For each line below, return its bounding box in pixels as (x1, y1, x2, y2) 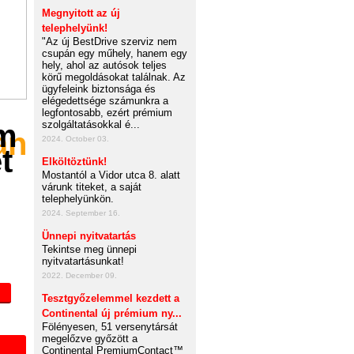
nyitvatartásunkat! (42, 255, 124, 267)
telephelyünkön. (42, 193, 114, 205)
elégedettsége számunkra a (42, 95, 168, 107)
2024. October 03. (42, 134, 109, 143)
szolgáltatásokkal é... (42, 119, 140, 130)
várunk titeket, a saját (42, 181, 141, 193)
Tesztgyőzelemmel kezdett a (42, 292, 179, 304)
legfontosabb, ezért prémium (42, 107, 172, 119)
